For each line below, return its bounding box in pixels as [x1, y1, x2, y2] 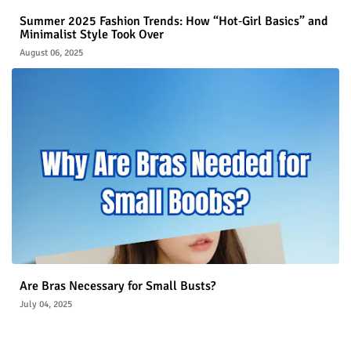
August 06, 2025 [20, 47, 83, 60]
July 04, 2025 [20, 299, 72, 311]
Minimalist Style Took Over [20, 27, 164, 43]
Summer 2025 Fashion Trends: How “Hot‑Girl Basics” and [20, 13, 328, 30]
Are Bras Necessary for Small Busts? [20, 278, 215, 295]
